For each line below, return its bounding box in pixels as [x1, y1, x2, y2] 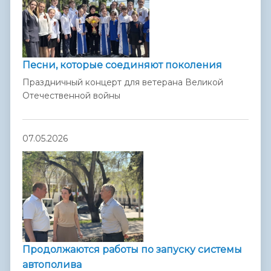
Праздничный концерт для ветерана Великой [22, 77, 223, 88]
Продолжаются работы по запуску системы [22, 244, 242, 256]
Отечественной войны [22, 90, 120, 102]
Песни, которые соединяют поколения [22, 59, 222, 71]
